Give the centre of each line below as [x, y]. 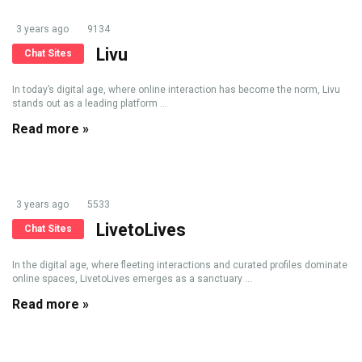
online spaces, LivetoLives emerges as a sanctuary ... [132, 279]
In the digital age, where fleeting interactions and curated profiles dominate [180, 265]
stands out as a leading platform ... [90, 103]
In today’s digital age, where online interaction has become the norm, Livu [176, 90]
